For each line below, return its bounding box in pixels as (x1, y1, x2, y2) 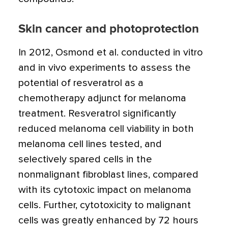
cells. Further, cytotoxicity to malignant (18, 200, 191, 210)
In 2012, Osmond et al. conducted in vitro (18, 47, 203, 58)
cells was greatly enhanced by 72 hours (18, 215, 198, 225)
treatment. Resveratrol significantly (18, 108, 176, 119)
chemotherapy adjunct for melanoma (18, 93, 186, 103)
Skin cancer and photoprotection (18, 21, 199, 36)
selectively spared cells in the (18, 154, 152, 164)
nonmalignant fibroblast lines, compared (18, 169, 198, 180)
